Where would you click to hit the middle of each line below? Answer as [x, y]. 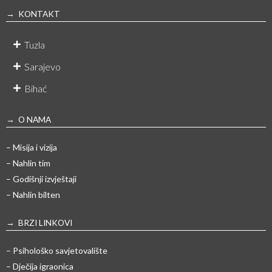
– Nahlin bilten [33, 195]
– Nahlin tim [28, 163]
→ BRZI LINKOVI [39, 223]
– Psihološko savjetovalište [57, 251]
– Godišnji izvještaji [41, 179]
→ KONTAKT [33, 14]
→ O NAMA [29, 120]
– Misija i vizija [32, 148]
